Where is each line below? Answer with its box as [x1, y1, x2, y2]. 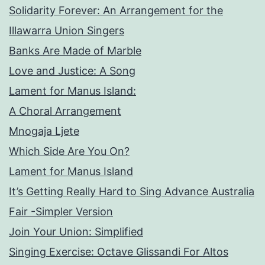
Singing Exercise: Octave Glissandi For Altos [9, 245, 228, 258]
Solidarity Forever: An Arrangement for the [9, 4, 223, 17]
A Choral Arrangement [9, 105, 121, 118]
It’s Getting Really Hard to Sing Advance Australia [9, 185, 254, 198]
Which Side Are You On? [9, 145, 130, 158]
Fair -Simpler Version [9, 205, 113, 218]
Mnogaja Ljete [9, 125, 79, 138]
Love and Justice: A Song [9, 64, 135, 77]
